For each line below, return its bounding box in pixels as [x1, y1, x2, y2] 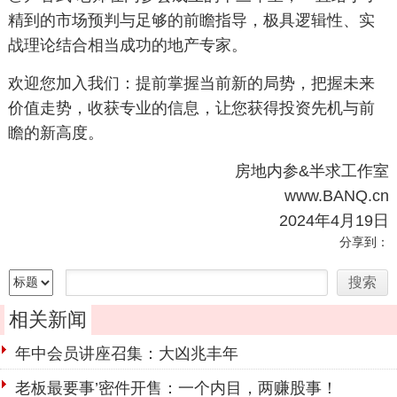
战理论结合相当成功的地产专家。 [7, 36, 247, 54]
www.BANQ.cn [284, 187, 390, 205]
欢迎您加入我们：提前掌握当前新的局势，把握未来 [7, 74, 375, 92]
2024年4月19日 [279, 212, 390, 230]
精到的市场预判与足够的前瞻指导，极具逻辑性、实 [7, 12, 375, 29]
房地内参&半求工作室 [235, 162, 390, 180]
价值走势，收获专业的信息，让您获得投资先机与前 [7, 99, 375, 117]
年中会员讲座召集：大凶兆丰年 [15, 345, 238, 362]
